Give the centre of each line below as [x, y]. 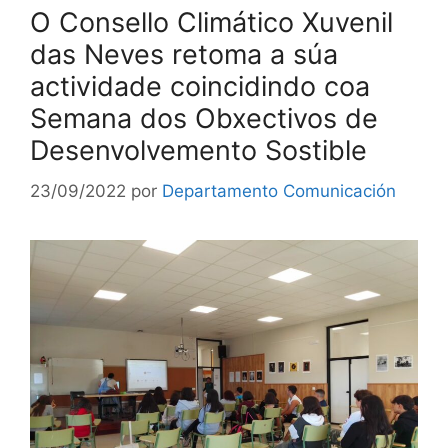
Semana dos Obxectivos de [204, 118]
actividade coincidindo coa [200, 86]
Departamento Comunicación [279, 190]
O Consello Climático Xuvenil [211, 22]
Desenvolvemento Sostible [198, 150]
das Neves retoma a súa [184, 54]
